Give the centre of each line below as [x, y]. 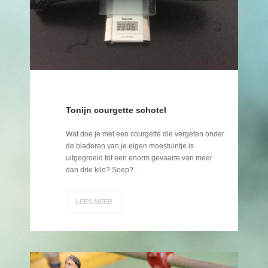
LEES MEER [94, 202]
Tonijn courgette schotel [116, 110]
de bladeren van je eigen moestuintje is [130, 146]
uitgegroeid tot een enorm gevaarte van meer [139, 158]
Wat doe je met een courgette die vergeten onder [145, 134]
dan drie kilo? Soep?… [103, 170]
